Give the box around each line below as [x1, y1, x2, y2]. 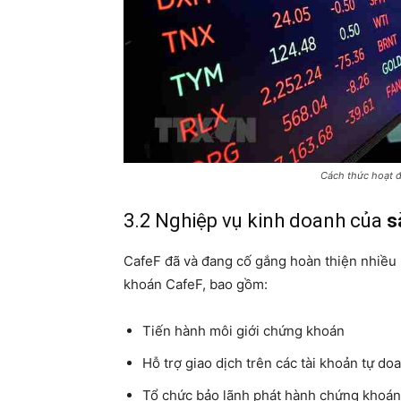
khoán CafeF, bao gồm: [124, 275, 271, 293]
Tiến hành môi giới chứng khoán [142, 321, 345, 339]
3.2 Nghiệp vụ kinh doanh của [124, 209, 387, 232]
